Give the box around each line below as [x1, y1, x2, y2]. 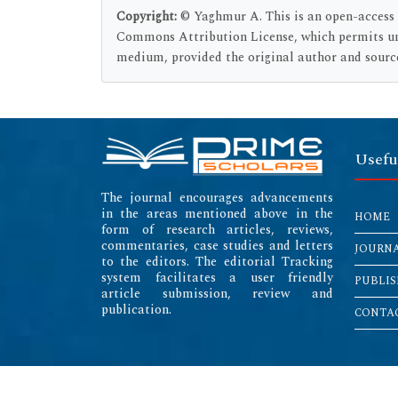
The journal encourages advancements [101, 187, 333, 207]
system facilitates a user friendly [101, 267, 333, 287]
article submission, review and [101, 283, 333, 303]
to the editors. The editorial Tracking [101, 251, 333, 271]
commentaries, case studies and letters [101, 235, 333, 255]
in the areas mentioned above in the [101, 203, 333, 223]
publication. [101, 299, 171, 319]
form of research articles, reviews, [101, 219, 333, 239]
